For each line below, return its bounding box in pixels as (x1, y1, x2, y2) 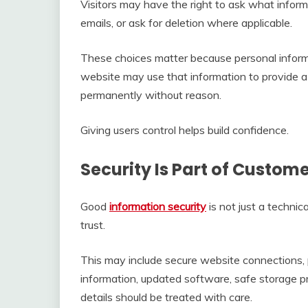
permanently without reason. (80, 87, 221, 102)
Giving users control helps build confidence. (80, 122, 289, 137)
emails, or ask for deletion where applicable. (80, 15, 292, 30)
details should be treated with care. (80, 289, 252, 304)
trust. (80, 217, 105, 232)
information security (109, 199, 206, 213)
